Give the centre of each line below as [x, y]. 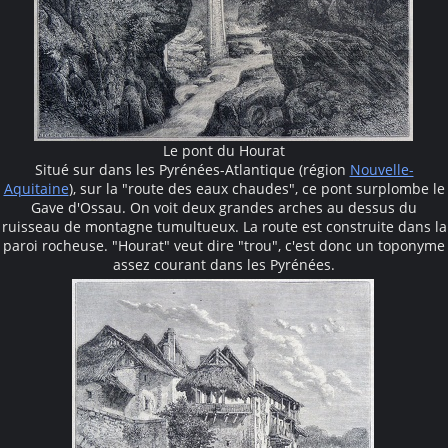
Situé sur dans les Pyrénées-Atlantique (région [192, 169]
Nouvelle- [381, 169]
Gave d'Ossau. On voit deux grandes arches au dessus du [224, 207]
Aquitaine [36, 188]
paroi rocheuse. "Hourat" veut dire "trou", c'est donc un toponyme [224, 245]
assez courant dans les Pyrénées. [224, 264]
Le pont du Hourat [224, 150]
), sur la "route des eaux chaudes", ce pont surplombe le [256, 188]
